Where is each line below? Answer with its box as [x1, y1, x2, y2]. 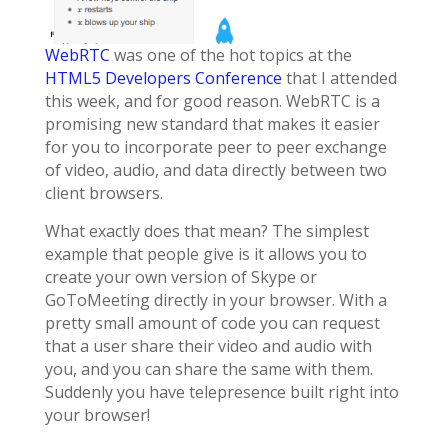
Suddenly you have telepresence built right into [44, 380, 399, 403]
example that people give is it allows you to [44, 242, 367, 265]
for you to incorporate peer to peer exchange [44, 135, 387, 158]
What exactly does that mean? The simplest [44, 219, 369, 242]
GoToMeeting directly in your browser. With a [44, 288, 387, 311]
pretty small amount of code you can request [44, 311, 380, 334]
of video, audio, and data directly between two [44, 158, 387, 181]
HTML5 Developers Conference [44, 66, 282, 89]
